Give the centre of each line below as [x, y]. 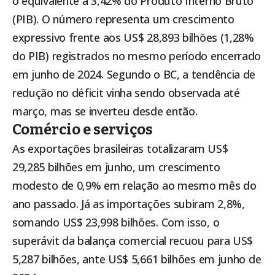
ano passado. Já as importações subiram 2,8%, [129, 204]
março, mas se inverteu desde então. [105, 111]
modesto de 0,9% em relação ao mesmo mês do [134, 186]
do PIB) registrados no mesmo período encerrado [137, 56]
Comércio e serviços [83, 130]
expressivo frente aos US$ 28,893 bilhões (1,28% [133, 38]
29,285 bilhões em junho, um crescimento [116, 167]
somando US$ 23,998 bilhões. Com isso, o [116, 223]
